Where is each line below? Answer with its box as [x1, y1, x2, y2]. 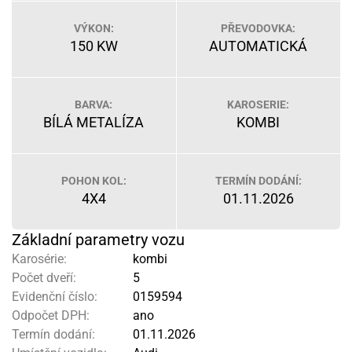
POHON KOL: [60, 174, 126, 187]
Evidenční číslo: [12, 289, 97, 304]
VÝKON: [73, 22, 114, 35]
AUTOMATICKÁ [209, 38, 308, 54]
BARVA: [75, 98, 113, 111]
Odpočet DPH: [12, 308, 90, 323]
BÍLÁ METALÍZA [43, 114, 145, 130]
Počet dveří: [12, 270, 76, 285]
